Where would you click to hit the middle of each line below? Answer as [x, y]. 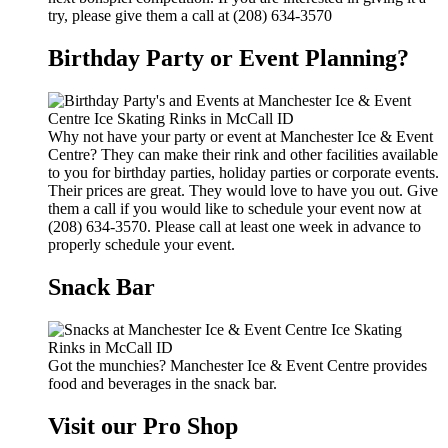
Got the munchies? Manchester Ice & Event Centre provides [237, 365]
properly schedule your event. [141, 245]
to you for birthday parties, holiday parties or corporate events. [243, 173]
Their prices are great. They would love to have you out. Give [243, 191]
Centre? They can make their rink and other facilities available [243, 155]
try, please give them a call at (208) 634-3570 [190, 16]
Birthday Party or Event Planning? [228, 58]
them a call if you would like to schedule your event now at [234, 209]
